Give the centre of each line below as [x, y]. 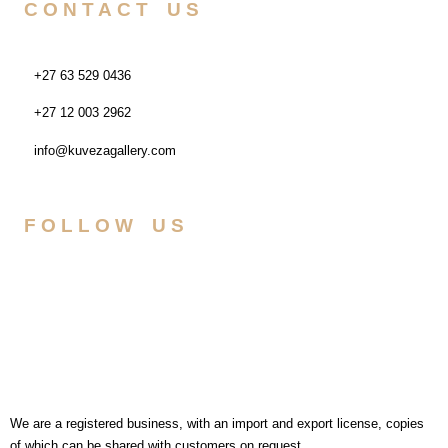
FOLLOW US [106, 226]
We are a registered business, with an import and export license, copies [217, 424]
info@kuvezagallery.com [104, 150]
